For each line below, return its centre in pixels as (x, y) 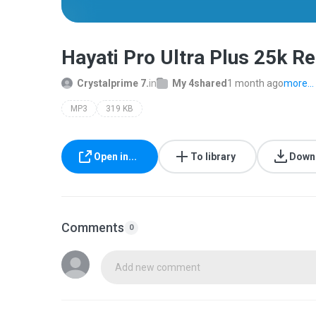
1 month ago (255, 83)
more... (299, 83)
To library (213, 157)
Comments (93, 227)
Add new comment (158, 267)
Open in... (115, 157)
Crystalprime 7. (113, 83)
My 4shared (200, 83)
